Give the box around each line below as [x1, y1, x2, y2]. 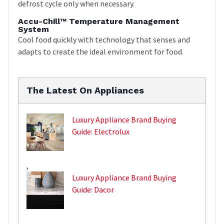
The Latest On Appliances [26, 84, 144, 95]
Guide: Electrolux [72, 126, 129, 136]
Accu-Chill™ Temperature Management [18, 16, 179, 26]
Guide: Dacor [72, 184, 114, 194]
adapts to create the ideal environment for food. [18, 46, 183, 56]
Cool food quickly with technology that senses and [18, 34, 190, 44]
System [18, 24, 49, 34]
